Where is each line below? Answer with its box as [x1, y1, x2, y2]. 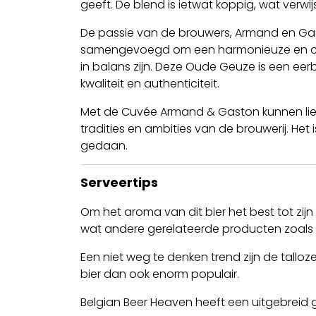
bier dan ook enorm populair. [80, 266, 239, 283]
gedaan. [80, 138, 128, 154]
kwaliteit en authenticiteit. [80, 75, 219, 92]
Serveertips [80, 174, 158, 192]
